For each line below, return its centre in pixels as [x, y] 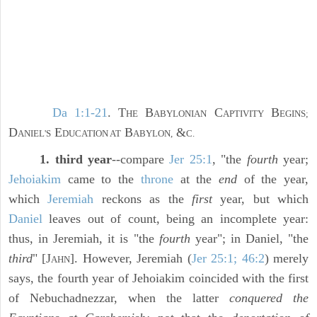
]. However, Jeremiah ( [131, 259]
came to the [101, 179]
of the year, [273, 179]
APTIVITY [243, 114]
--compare [141, 160]
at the [196, 179]
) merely [287, 259]
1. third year [76, 160]
